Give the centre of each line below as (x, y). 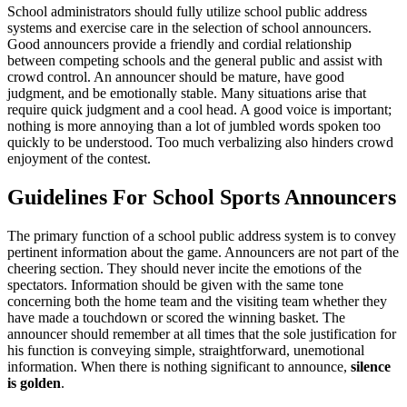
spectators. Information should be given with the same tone (175, 284)
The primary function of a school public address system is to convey (202, 235)
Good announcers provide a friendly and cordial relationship (179, 44)
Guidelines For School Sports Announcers (202, 197)
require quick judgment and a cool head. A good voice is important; (199, 109)
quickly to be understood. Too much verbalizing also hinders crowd (200, 142)
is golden (34, 382)
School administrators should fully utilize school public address (187, 11)
